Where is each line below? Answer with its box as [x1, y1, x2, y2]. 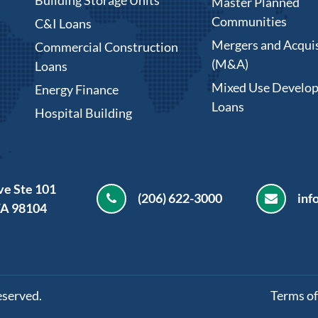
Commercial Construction [35, 38, 178, 55]
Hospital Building [35, 104, 132, 121]
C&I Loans [35, 15, 92, 31]
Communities [212, 13, 287, 29]
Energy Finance [35, 81, 119, 97]
